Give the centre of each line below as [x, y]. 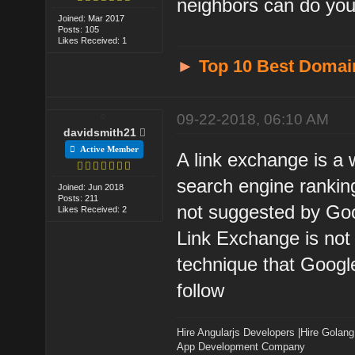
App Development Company [241, 346]
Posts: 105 [79, 29]
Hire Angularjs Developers [236, 332]
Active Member [107, 149]
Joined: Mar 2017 [92, 18]
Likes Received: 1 [93, 40]
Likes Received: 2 [93, 209]
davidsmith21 [99, 132]
